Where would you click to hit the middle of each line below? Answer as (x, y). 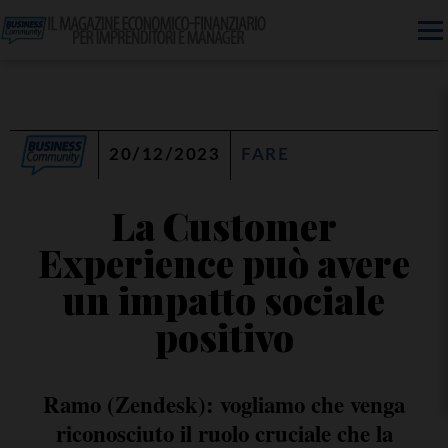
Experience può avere (224, 262)
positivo (224, 336)
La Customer (224, 225)
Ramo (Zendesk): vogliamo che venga (224, 404)
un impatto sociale (224, 299)
